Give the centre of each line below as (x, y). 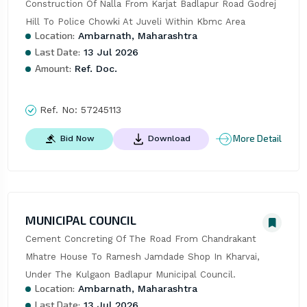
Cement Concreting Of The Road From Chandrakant (140, 238)
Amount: (53, 68)
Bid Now (77, 138)
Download (169, 138)
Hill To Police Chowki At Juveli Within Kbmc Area (135, 21)
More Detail (258, 139)
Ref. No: (58, 109)
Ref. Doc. (94, 68)
